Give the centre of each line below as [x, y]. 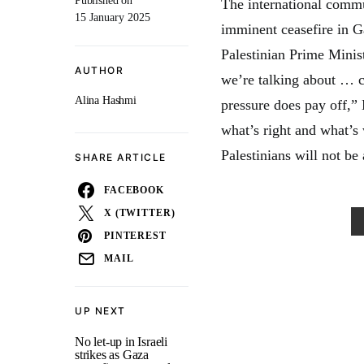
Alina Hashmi [106, 100]
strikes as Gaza [112, 355]
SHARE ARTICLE [121, 157]
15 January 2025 [113, 17]
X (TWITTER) [140, 213]
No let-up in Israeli [121, 342]
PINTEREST [135, 236]
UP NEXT [100, 311]
